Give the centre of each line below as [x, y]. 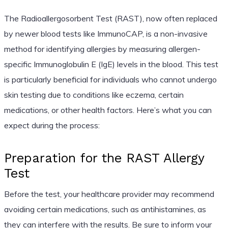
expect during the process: [52, 125]
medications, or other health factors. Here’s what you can [108, 110]
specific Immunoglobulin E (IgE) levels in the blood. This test [111, 64]
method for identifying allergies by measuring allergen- [102, 49]
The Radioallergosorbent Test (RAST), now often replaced [110, 18]
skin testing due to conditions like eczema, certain [94, 94]
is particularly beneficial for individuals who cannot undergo [110, 79]
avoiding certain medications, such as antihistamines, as [105, 209]
